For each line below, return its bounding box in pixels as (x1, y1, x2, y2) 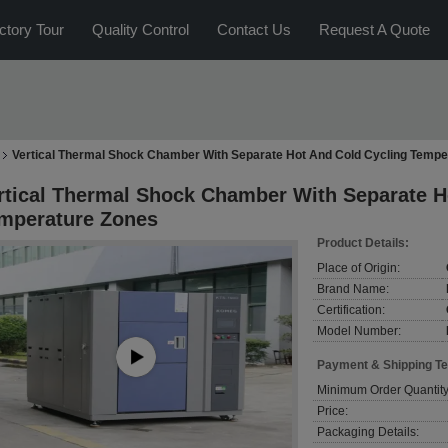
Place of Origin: (317, 261, 400, 275)
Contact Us (217, 21, 291, 38)
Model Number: (317, 324, 401, 338)
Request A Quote (319, 21, 430, 38)
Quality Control (92, 21, 189, 38)
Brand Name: (317, 282, 389, 296)
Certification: (317, 303, 385, 317)
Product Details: (317, 236, 409, 250)
